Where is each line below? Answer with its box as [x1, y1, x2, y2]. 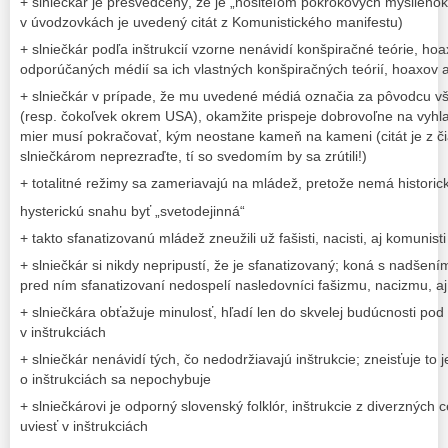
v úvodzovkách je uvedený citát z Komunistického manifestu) [20, 14, 403, 31]
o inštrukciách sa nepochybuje [20, 371, 211, 388]
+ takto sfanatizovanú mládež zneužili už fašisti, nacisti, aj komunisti [20, 229, 446, 246]
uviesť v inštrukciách [20, 418, 148, 435]
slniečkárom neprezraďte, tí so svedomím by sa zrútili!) [20, 148, 367, 165]
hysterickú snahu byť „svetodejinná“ [20, 202, 245, 219]
